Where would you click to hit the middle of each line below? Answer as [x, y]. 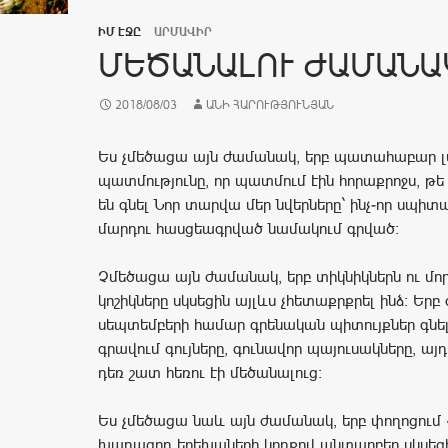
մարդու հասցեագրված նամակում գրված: [248, 229]
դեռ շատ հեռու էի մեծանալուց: [210, 373]
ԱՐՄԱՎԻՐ [183, 32]
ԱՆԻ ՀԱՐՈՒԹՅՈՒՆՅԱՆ [270, 105]
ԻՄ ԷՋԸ [119, 32]
